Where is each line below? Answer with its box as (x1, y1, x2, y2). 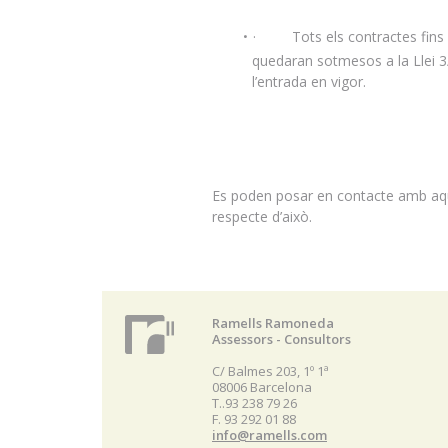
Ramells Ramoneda (212, 314, 334, 332)
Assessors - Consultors (212, 330, 351, 348)
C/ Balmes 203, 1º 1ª (212, 362, 329, 380)
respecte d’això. (212, 207, 312, 226)
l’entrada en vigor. (252, 72, 366, 91)
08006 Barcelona (212, 378, 312, 396)
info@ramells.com (212, 426, 327, 444)
